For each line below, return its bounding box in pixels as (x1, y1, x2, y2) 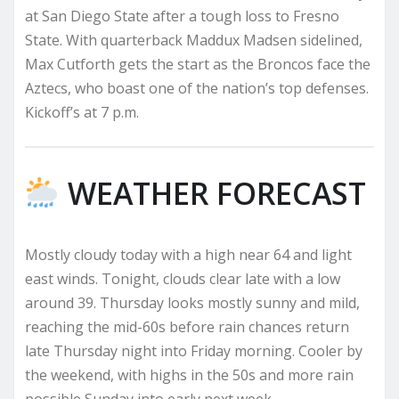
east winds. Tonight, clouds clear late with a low (25, 268, 340, 289)
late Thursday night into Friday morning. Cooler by (25, 340, 362, 361)
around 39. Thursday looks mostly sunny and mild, (25, 292, 360, 313)
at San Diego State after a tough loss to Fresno (25, 6, 339, 27)
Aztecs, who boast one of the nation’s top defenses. (25, 78, 369, 99)
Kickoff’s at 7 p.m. (25, 102, 139, 123)
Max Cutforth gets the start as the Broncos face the (25, 54, 370, 75)
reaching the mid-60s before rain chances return (25, 316, 349, 337)
